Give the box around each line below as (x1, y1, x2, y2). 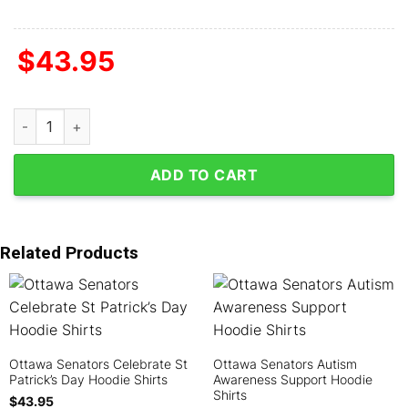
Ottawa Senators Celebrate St (8, 357, 188, 372)
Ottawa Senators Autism (212, 357, 357, 372)
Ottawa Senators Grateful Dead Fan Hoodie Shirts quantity (13, 110, 372, 127)
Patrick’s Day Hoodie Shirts (8, 372, 168, 388)
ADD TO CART (149, 166, 259, 185)
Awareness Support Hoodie (212, 372, 372, 388)
